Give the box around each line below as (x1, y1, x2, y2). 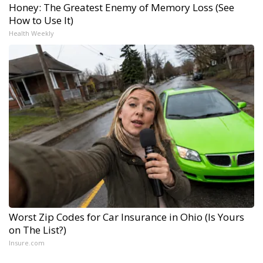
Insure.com (9, 238, 45, 247)
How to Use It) (9, 13, 73, 27)
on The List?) (9, 222, 66, 237)
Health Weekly (9, 28, 54, 38)
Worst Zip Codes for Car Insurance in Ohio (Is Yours (9, 210, 244, 224)
